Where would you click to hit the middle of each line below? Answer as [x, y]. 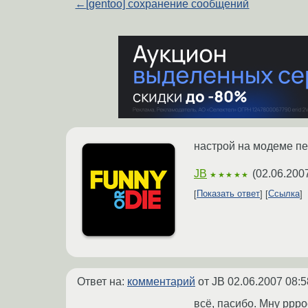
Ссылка [284, 194]
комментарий [161, 281]
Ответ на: [102, 281]
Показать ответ [228, 194]
